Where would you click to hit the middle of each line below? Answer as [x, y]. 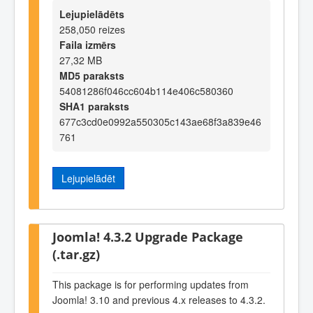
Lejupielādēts [92, 14]
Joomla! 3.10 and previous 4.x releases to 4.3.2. [159, 300]
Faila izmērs [88, 45]
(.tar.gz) [76, 254]
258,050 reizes [92, 30]
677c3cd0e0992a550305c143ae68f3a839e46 [160, 122]
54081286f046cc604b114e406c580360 [146, 91]
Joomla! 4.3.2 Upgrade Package [148, 236]
